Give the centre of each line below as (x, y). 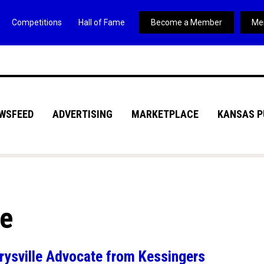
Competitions (37, 22)
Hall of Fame (101, 22)
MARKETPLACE (165, 114)
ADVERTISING (82, 114)
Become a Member (186, 22)
